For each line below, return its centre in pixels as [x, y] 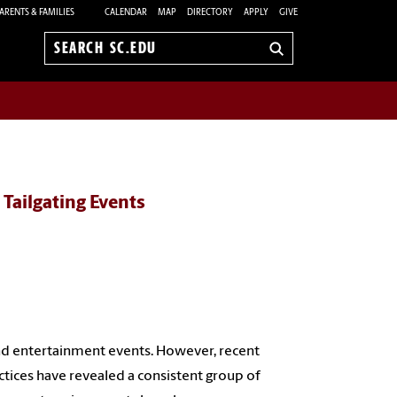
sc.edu [74, 77]
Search [75, 57]
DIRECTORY [210, 12]
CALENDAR [126, 12]
